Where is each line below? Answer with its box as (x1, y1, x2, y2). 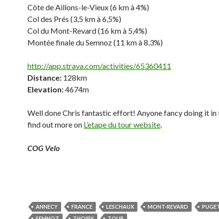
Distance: (27, 73, 62, 82)
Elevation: (27, 85, 64, 94)
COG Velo (27, 143, 60, 153)
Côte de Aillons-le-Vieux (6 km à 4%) (27, 2, 149, 12)
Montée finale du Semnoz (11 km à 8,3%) (27, 38, 163, 47)
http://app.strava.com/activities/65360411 (27, 61, 171, 70)
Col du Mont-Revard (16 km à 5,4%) (27, 26, 147, 35)
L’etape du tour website (84, 120, 160, 129)
